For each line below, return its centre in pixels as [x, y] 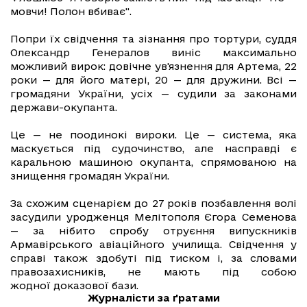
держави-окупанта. [64, 108]
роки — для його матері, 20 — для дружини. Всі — [153, 80]
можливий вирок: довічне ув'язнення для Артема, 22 [153, 66]
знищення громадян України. [91, 176]
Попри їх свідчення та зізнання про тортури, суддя [153, 39]
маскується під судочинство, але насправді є [153, 149]
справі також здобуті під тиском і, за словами [153, 258]
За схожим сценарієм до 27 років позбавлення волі [153, 204]
